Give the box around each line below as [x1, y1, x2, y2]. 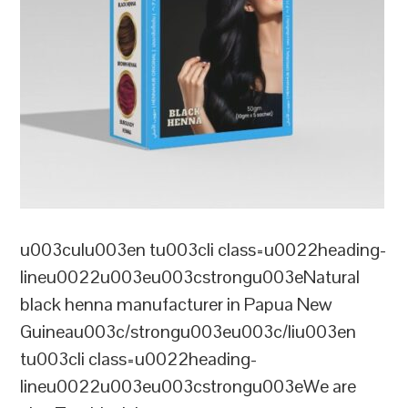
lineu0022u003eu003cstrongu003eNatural [20, 265, 361, 289]
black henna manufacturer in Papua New [20, 292, 333, 316]
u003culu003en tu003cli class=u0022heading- [20, 238, 387, 261]
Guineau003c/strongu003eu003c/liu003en [20, 320, 357, 343]
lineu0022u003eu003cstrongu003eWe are [20, 374, 357, 398]
